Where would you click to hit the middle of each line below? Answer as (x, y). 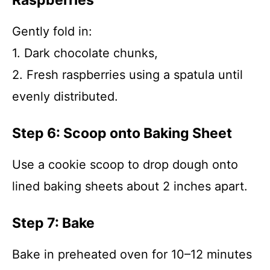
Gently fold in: (52, 31)
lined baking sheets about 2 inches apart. (130, 186)
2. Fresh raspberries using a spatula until (127, 75)
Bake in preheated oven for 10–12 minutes (132, 254)
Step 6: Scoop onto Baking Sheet (122, 133)
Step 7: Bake (53, 223)
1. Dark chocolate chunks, (85, 53)
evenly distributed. (65, 96)
